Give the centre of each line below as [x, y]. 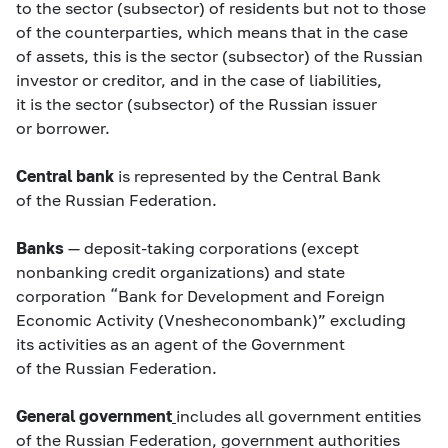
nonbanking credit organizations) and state [180, 271]
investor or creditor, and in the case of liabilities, [199, 79]
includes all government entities [298, 415]
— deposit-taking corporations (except [213, 247]
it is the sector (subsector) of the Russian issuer [196, 103]
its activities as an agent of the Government [180, 343]
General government [94, 415]
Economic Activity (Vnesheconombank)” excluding [211, 319]
